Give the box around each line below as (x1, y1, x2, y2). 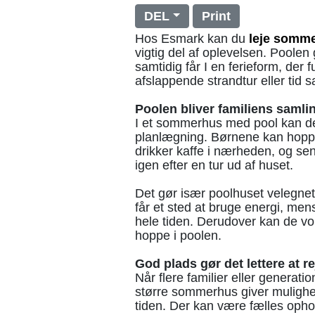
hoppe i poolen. (135, 229, 221, 243)
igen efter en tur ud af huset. (135, 158, 293, 173)
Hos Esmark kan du (135, 32, 249, 46)
